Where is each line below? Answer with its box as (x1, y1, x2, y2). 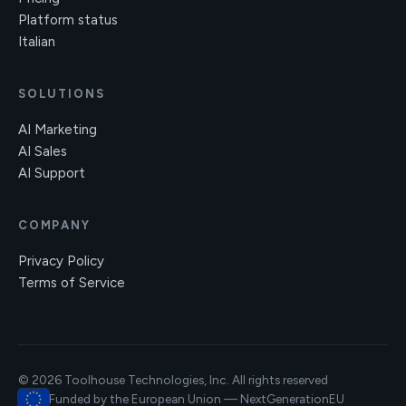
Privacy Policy (18, 253, 104, 269)
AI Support (18, 165, 85, 181)
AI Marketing (18, 121, 97, 138)
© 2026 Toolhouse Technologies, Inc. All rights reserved (18, 372, 328, 387)
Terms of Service (18, 275, 125, 291)
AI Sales (18, 143, 67, 159)
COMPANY (18, 218, 91, 232)
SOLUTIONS (18, 87, 105, 101)
